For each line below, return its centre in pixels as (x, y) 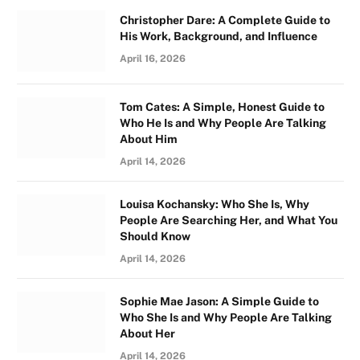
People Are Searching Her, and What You (229, 220)
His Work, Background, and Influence (219, 36)
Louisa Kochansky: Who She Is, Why (215, 204)
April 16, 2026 (153, 58)
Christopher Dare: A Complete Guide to (225, 20)
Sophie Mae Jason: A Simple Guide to (219, 301)
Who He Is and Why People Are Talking (223, 123)
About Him (149, 139)
